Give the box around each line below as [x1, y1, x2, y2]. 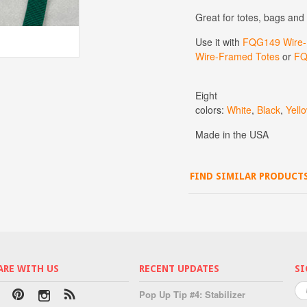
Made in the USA [195, 127, 269, 141]
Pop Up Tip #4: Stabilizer [139, 287, 245, 301]
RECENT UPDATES [139, 262, 219, 274]
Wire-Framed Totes [195, 49, 280, 63]
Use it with [195, 34, 243, 49]
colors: [195, 102, 227, 116]
